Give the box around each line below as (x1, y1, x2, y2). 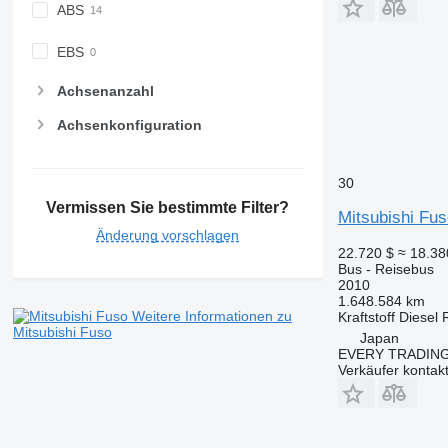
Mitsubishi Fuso (12, 324, 112, 341)
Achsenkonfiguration (56, 117, 202, 134)
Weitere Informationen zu (131, 308, 292, 325)
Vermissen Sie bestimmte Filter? (46, 199, 290, 217)
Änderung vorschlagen (96, 227, 240, 244)
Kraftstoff (337, 308, 395, 325)
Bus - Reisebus (337, 260, 434, 277)
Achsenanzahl (56, 82, 154, 99)
